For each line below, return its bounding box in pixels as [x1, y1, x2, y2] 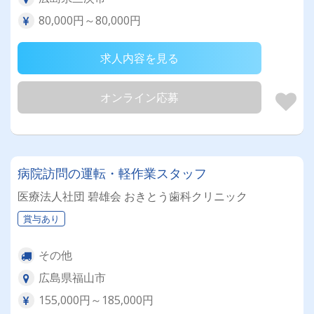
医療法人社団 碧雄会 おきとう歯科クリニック [18, 189, 247, 204]
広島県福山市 [39, 270, 106, 285]
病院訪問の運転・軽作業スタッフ [18, 165, 207, 182]
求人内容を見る [100, 50, 179, 66]
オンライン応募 [100, 90, 179, 105]
